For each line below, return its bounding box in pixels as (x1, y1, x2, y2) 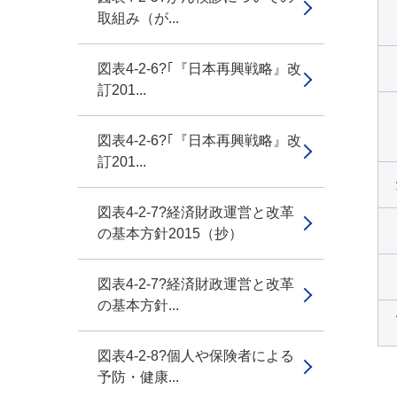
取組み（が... (97, 11, 179, 26)
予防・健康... (97, 370, 179, 385)
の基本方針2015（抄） (97, 226, 243, 241)
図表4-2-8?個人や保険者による (97, 348, 294, 363)
